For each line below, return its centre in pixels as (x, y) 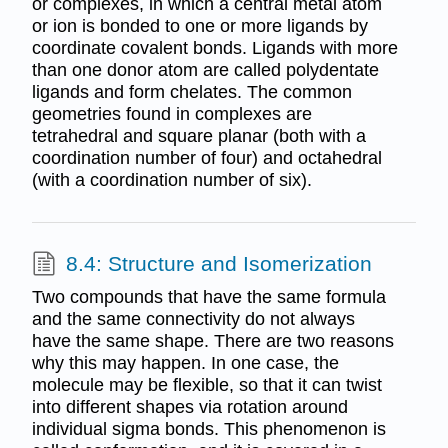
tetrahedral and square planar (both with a (198, 135)
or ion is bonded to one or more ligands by (199, 25)
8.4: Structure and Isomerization (218, 264)
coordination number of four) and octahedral (206, 157)
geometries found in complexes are (171, 113)
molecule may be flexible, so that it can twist (206, 385)
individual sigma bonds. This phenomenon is (208, 429)
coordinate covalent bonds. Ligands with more (214, 47)
